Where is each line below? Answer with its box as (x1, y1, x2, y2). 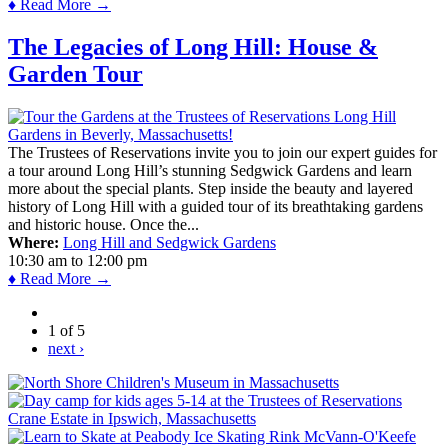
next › (48, 340, 84, 357)
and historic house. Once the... (8, 216, 199, 233)
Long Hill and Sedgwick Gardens (63, 234, 276, 251)
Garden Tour (8, 61, 143, 88)
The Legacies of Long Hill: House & (8, 34, 378, 61)
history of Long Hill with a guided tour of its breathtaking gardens (8, 198, 423, 215)
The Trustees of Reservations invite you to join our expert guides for (8, 144, 437, 161)
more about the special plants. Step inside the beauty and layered (8, 180, 413, 197)
